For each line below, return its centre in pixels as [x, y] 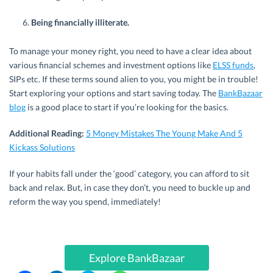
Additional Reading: [47, 133]
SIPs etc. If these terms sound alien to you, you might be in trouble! [134, 79]
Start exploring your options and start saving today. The [114, 93]
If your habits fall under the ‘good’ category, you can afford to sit [129, 174]
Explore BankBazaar [136, 258]
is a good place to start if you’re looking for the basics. [127, 107]
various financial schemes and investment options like [111, 65]
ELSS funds [233, 65]
